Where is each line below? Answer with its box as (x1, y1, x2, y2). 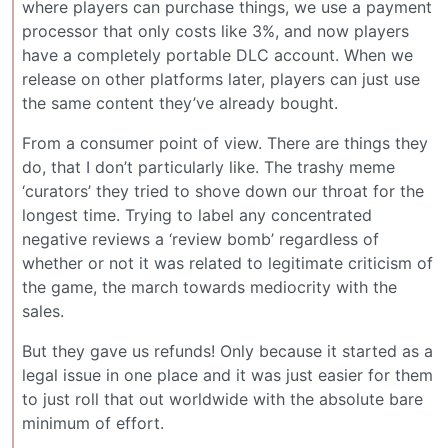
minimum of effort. (22, 412, 164, 433)
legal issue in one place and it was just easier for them (22, 364, 433, 385)
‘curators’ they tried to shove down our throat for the (22, 180, 424, 201)
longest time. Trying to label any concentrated (22, 204, 372, 225)
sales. (22, 300, 64, 321)
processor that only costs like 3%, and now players (22, 20, 409, 41)
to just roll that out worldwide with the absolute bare (22, 388, 423, 409)
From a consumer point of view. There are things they (22, 132, 428, 153)
